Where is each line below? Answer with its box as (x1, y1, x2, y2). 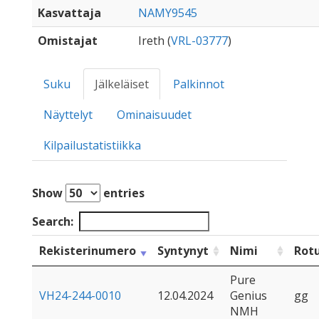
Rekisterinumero (39, 243, 136, 258)
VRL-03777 (171, 33, 228, 48)
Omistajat (38, 33, 98, 48)
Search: (32, 214, 73, 229)
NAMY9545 (138, 5, 197, 21)
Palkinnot (173, 76, 224, 92)
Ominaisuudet (117, 107, 192, 122)
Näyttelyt (43, 107, 93, 122)
